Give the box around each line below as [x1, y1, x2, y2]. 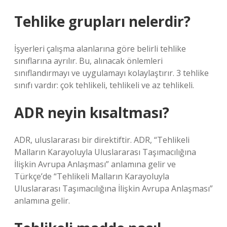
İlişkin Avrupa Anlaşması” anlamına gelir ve [14, 159, 176, 170]
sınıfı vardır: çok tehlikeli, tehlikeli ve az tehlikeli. [14, 80, 194, 91]
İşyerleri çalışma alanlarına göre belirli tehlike [14, 43, 186, 54]
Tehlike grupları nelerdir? [14, 12, 191, 31]
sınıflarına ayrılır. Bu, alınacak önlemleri [14, 55, 163, 66]
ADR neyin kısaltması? [14, 103, 169, 122]
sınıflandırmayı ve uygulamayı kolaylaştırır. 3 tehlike [14, 67, 209, 79]
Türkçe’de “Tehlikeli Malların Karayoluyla [14, 171, 169, 182]
